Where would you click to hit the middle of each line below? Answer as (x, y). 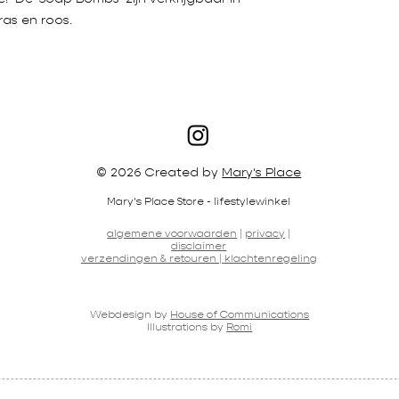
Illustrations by (187, 328)
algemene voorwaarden (172, 234)
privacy (265, 234)
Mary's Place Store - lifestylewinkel (199, 202)
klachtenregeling (270, 259)
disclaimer (199, 247)
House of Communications (240, 315)
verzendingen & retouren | (152, 259)
